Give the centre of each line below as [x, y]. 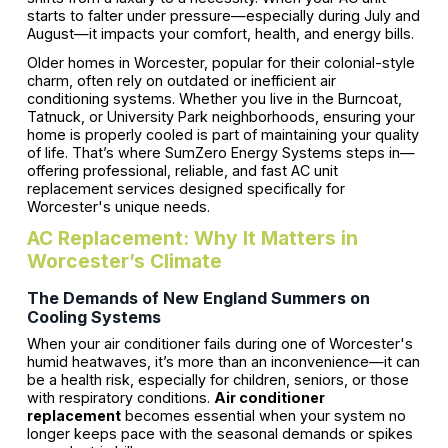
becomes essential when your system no [263, 416]
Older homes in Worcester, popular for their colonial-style [220, 63]
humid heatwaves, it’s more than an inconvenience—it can [223, 362]
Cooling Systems [93, 317]
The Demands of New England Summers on [198, 298]
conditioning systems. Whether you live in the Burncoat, [214, 99]
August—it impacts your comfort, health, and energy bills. [220, 34]
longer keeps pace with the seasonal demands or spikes [219, 434]
